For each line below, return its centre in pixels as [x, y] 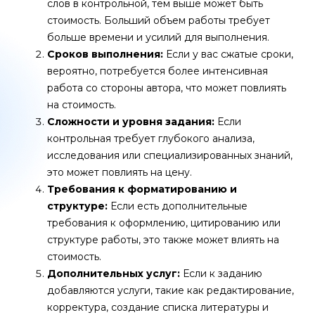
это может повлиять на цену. [120, 172]
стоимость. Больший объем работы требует [159, 20]
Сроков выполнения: [105, 54]
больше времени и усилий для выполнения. [158, 37]
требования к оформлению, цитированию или [164, 223]
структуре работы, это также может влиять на [163, 239]
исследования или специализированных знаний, [170, 155]
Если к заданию [221, 273]
